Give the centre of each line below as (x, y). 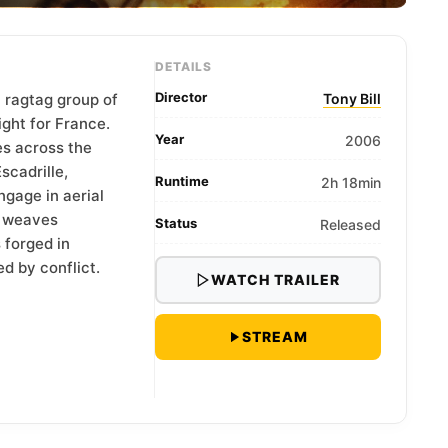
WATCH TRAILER (276, 279)
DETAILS (183, 66)
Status (175, 223)
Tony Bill (352, 98)
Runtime (181, 181)
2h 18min (351, 182)
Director (180, 97)
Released (351, 224)
